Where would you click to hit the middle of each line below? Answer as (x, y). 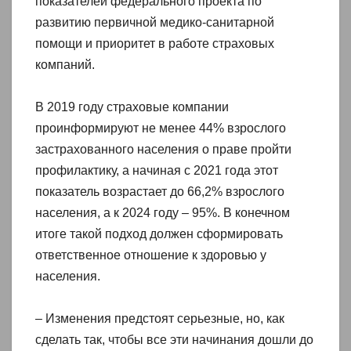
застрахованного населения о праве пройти (163, 149)
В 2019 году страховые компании (132, 107)
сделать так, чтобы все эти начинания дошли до (174, 339)
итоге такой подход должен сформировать (159, 233)
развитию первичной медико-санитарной (155, 22)
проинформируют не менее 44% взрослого (161, 128)
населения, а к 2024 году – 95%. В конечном (163, 212)
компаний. (65, 64)
